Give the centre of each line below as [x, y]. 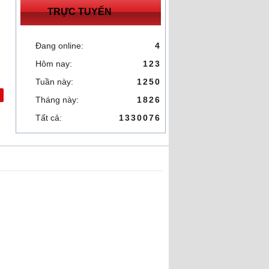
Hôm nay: [54, 64]
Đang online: [59, 46]
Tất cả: [49, 118]
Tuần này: [54, 82]
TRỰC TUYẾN [80, 12]
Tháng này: [57, 100]
